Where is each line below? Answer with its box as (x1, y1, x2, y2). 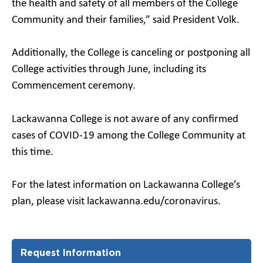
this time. (12, 146, 53, 158)
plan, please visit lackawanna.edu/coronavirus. (12, 196, 221, 207)
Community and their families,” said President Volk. (12, 14, 240, 26)
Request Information (21, 247, 121, 258)
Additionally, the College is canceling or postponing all (12, 48, 250, 59)
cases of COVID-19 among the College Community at (12, 130, 245, 141)
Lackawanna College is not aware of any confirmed (12, 113, 238, 125)
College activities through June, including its (12, 64, 206, 75)
